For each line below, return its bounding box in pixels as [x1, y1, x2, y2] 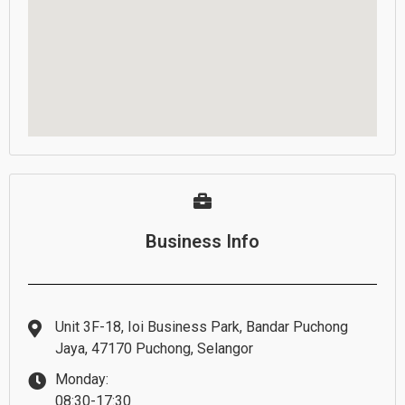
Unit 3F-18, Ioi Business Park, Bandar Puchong [55, 317, 348, 335]
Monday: [55, 370, 108, 388]
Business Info [146, 230, 259, 252]
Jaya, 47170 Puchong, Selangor [55, 339, 253, 357]
